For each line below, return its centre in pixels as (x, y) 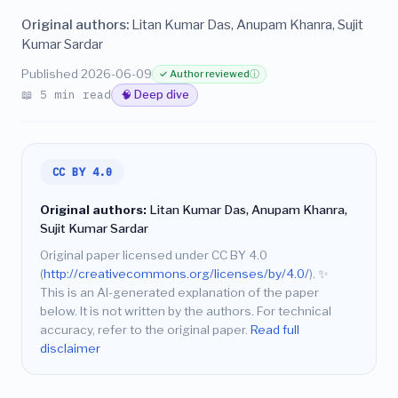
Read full (275, 330)
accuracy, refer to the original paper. (145, 330)
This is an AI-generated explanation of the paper (179, 293)
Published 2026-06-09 (87, 74)
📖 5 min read (66, 94)
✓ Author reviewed (205, 74)
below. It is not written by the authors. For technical (186, 311)
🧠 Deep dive (155, 95)
